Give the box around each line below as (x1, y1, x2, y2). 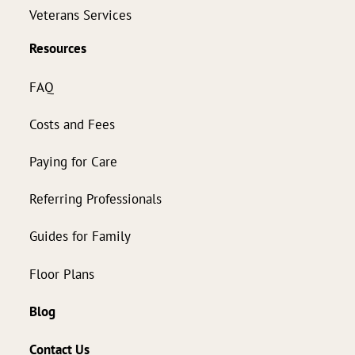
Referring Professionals (29, 190, 162, 208)
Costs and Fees (29, 115, 115, 132)
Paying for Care (29, 152, 117, 170)
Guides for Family (29, 227, 131, 245)
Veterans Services (29, 6, 132, 24)
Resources (29, 40, 86, 58)
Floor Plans (29, 265, 94, 282)
